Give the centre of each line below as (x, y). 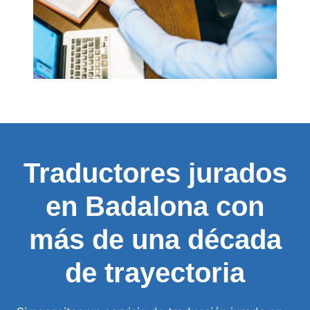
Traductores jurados (155, 173)
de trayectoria (155, 272)
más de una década (155, 239)
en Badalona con (155, 206)
